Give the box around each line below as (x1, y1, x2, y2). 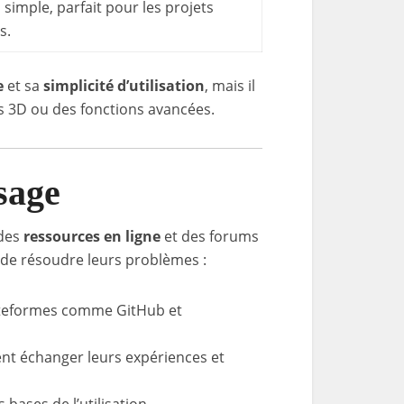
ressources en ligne (23, 226, 161, 246)
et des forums (161, 226, 259, 246)
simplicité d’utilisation (43, 76, 205, 96)
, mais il (205, 76, 255, 96)
